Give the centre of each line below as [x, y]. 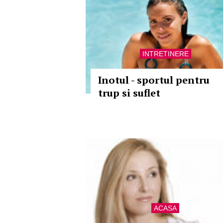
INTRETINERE [165, 54]
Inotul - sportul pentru [154, 80]
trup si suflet [129, 93]
